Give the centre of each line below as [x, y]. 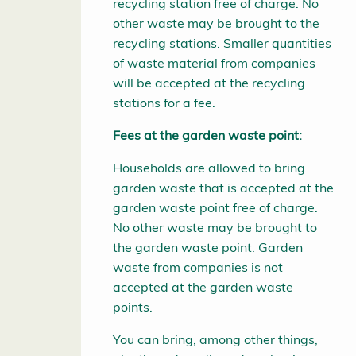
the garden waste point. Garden [208, 248]
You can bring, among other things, [215, 340]
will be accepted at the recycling [209, 83]
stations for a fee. [164, 103]
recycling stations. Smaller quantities [222, 43]
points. [133, 307]
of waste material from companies [214, 63]
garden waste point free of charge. [215, 208]
